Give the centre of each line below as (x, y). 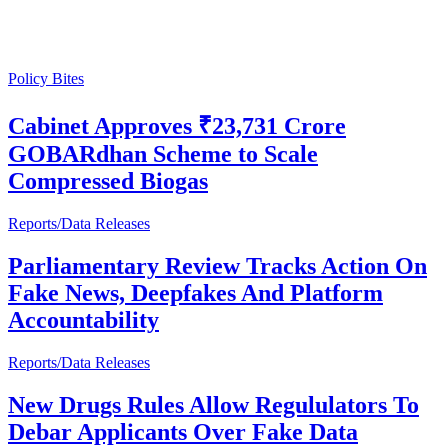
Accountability (83, 319)
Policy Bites (46, 79)
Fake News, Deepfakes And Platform (195, 292)
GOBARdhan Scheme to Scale (163, 153)
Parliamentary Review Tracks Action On (217, 265)
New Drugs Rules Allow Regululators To (213, 404)
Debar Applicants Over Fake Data (183, 431)
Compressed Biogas (108, 180)
